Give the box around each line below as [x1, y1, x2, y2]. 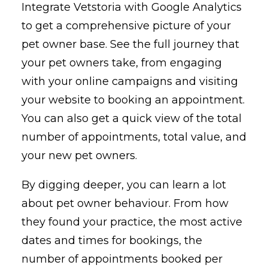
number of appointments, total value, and [22, 130, 246, 144]
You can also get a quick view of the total [22, 111, 242, 125]
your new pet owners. [22, 148, 137, 162]
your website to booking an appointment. [22, 93, 245, 106]
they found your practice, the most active [22, 215, 242, 229]
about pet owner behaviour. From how [22, 196, 229, 210]
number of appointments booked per [22, 252, 223, 266]
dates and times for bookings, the [22, 233, 202, 247]
